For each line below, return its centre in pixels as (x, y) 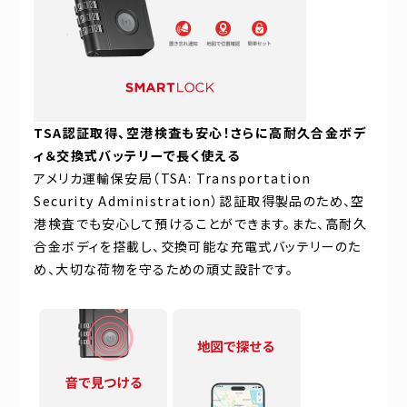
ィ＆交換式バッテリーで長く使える (137, 155)
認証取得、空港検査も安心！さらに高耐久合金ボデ (214, 133)
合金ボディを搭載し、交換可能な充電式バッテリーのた (198, 246)
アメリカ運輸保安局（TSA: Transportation (173, 178)
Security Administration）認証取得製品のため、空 (199, 201)
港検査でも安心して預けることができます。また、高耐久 (201, 223)
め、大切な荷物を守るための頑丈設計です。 (164, 269)
